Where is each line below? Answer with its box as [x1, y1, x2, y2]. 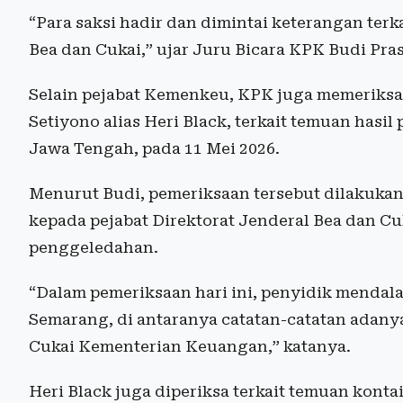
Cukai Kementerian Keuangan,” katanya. [29, 336, 351, 355]
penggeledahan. [29, 237, 158, 256]
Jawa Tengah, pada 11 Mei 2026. [29, 139, 280, 157]
